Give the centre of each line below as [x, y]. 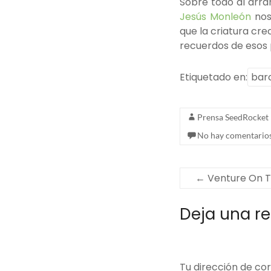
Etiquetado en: [214, 77]
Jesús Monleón [215, 16]
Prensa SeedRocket [233, 117]
